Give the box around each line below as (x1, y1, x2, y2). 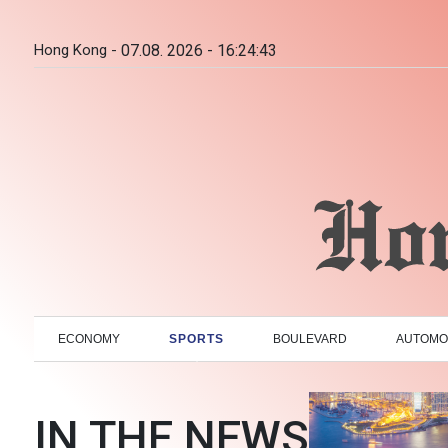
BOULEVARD (273, 331, 348, 346)
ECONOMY (58, 331, 121, 346)
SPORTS (169, 331, 225, 346)
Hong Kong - (34, 41, 117, 59)
